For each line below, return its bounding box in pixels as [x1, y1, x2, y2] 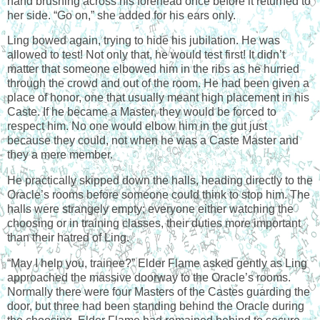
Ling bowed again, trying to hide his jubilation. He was [7, 34, 280, 47]
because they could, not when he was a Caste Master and [7, 134, 299, 147]
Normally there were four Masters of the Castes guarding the [7, 286, 310, 299]
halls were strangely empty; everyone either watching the [7, 203, 294, 216]
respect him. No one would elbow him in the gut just [7, 120, 267, 133]
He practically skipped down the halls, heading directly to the [7, 174, 313, 187]
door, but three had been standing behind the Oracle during [7, 300, 304, 313]
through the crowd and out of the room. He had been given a [7, 77, 309, 90]
